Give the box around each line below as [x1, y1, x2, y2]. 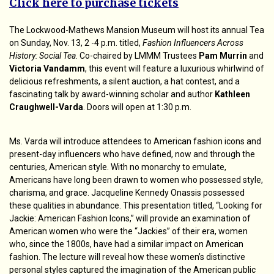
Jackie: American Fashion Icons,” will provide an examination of [9, 213, 251, 223]
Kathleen [215, 89, 250, 99]
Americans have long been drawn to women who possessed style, [9, 175, 263, 185]
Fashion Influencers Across [143, 38, 243, 48]
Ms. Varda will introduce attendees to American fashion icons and [9, 136, 261, 146]
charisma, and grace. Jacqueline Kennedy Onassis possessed [9, 188, 245, 198]
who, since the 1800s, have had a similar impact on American [9, 239, 243, 249]
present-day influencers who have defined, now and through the [9, 149, 255, 159]
